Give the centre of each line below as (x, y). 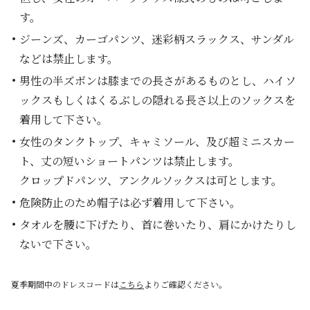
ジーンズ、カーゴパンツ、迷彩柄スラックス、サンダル (157, 39)
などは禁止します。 (69, 58)
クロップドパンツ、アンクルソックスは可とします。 (151, 180)
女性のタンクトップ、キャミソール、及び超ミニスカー (157, 142)
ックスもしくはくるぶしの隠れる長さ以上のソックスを (157, 100)
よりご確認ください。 (185, 284)
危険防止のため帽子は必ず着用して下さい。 (130, 202)
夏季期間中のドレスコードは (65, 284)
